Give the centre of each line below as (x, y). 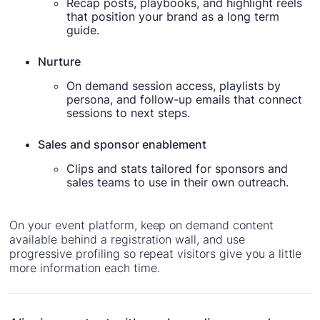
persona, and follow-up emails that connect (185, 99)
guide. (83, 30)
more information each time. (85, 267)
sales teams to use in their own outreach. (178, 182)
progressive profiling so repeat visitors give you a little (156, 253)
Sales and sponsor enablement (122, 144)
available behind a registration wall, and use (127, 239)
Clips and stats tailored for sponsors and (177, 168)
